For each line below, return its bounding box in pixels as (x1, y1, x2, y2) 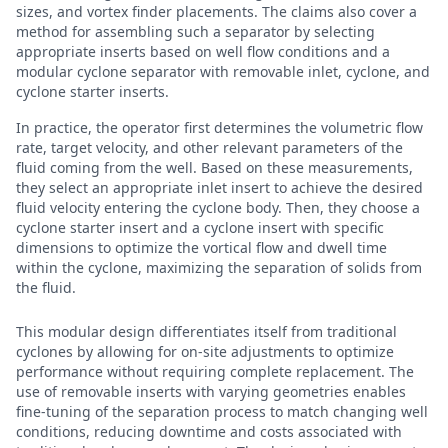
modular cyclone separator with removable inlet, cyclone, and (16, 62, 430, 81)
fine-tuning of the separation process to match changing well (16, 402, 428, 421)
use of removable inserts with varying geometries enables (16, 382, 406, 401)
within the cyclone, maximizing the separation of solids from (16, 258, 422, 277)
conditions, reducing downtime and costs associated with (16, 422, 402, 441)
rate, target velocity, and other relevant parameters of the (16, 138, 403, 157)
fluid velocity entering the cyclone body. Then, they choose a (16, 198, 420, 217)
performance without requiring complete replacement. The (16, 362, 414, 381)
